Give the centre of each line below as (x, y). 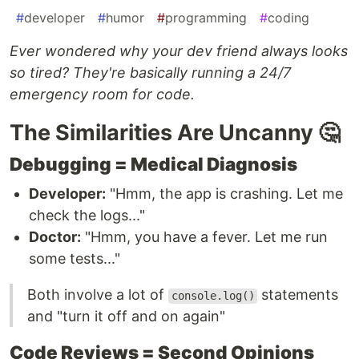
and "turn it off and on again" (126, 317)
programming (206, 18)
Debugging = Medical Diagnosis (153, 164)
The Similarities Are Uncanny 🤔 (175, 133)
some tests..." (75, 259)
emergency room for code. (102, 95)
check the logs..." (87, 216)
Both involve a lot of (98, 295)
